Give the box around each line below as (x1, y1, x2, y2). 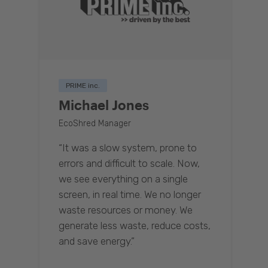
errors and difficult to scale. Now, (59, 157, 200, 169)
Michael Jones (59, 96, 149, 112)
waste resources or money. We (59, 203, 193, 216)
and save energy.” (59, 234, 135, 247)
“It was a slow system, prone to (59, 141, 197, 154)
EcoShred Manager (59, 118, 131, 129)
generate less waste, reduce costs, (59, 219, 211, 232)
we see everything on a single (59, 172, 188, 185)
